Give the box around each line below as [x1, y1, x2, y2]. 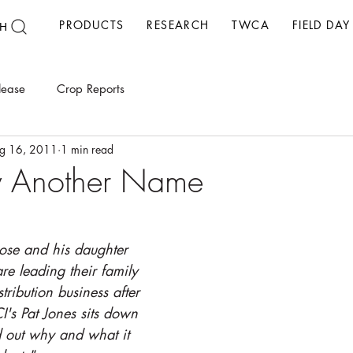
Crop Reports [57, 80, 124, 96]
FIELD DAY [292, 17, 351, 32]
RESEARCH [147, 17, 210, 32]
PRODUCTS [59, 17, 124, 32]
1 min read [61, 141, 113, 157]
